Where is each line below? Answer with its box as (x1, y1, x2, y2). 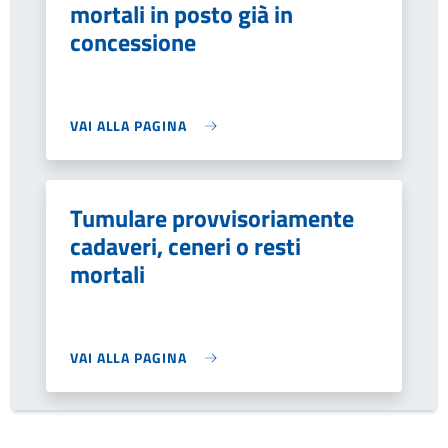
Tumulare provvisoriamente (70, 200, 354, 236)
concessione (70, 24, 196, 60)
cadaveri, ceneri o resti (70, 228, 301, 264)
